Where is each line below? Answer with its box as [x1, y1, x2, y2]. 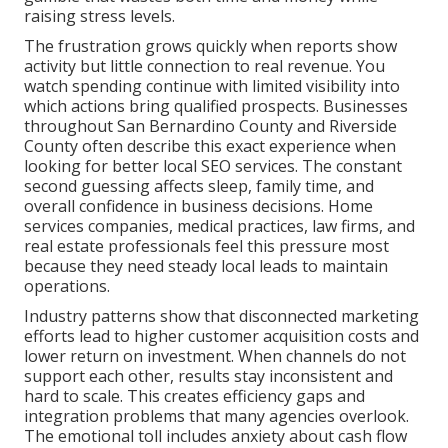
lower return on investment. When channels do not [24, 345, 406, 368]
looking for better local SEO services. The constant [24, 155, 402, 178]
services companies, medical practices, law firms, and [24, 215, 415, 238]
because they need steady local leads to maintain [24, 255, 388, 278]
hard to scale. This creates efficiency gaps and [24, 385, 365, 408]
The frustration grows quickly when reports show [24, 35, 397, 58]
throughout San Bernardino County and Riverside [24, 115, 397, 138]
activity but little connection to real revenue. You [24, 55, 385, 78]
